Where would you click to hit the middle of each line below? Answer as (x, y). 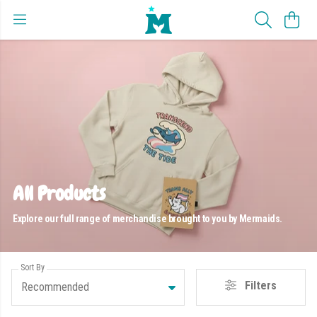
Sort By (32, 267)
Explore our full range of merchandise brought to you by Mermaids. (147, 219)
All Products (59, 194)
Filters (260, 286)
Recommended (55, 287)
